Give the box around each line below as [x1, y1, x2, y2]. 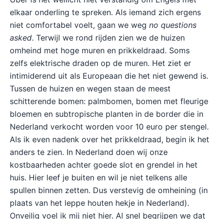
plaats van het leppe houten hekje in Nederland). [10, 198, 189, 208]
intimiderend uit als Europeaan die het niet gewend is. [10, 71, 208, 81]
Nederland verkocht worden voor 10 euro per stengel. [10, 122, 209, 131]
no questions [149, 20, 197, 30]
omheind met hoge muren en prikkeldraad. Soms [10, 45, 190, 55]
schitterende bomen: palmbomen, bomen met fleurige [10, 96, 208, 106]
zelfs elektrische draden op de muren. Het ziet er [10, 58, 191, 68]
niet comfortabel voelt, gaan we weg [10, 20, 149, 30]
